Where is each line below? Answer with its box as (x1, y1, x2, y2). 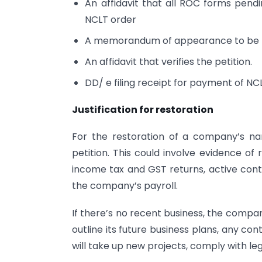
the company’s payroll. (72, 179, 178, 193)
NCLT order (85, 12, 137, 26)
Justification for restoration (72, 103, 213, 117)
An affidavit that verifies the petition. (85, 54, 253, 68)
